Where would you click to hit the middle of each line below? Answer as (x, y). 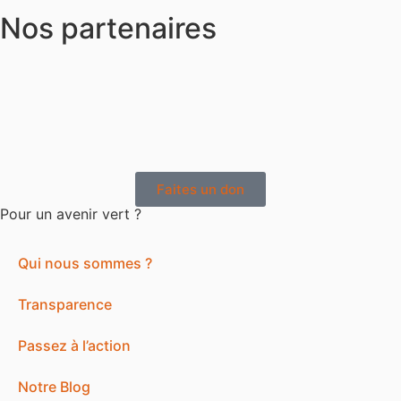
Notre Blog (54, 387)
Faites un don (200, 190)
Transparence (65, 305)
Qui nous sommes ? (85, 264)
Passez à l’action (74, 346)
